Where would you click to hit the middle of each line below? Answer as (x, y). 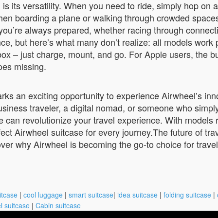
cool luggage (43, 195)
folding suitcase (187, 195)
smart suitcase (91, 195)
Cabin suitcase (58, 205)
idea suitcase (137, 195)
